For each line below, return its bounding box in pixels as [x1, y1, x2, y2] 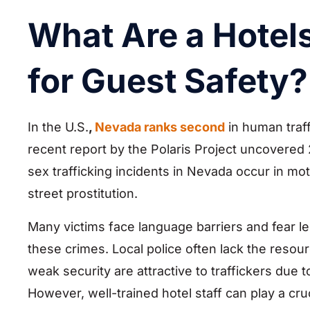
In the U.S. [28, 120, 89, 135]
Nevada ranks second [92, 120, 225, 135]
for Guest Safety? [28, 61, 308, 101]
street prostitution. [28, 186, 138, 201]
